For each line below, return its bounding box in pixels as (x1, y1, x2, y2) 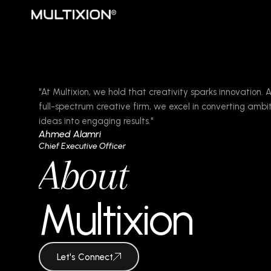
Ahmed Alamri (39, 128, 101, 140)
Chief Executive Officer (39, 141, 126, 151)
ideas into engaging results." (39, 116, 153, 126)
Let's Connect (56, 251, 114, 263)
